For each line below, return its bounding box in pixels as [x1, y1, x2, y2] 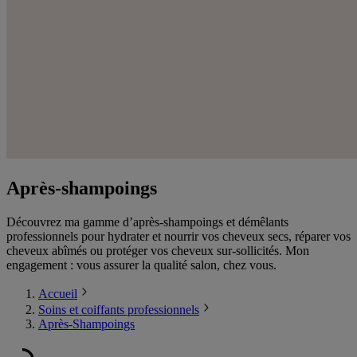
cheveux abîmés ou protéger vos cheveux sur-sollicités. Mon [6, 243, 309, 257]
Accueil [38, 286, 77, 300]
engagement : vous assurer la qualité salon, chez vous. [6, 257, 277, 272]
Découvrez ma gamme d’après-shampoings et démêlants [6, 214, 288, 229]
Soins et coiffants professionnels [38, 302, 199, 316]
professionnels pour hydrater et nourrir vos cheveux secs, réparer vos [6, 229, 351, 243]
